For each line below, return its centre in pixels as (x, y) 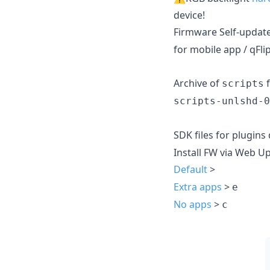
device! (189, 15)
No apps (193, 204)
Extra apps (198, 187)
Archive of (198, 83)
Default (190, 169)
